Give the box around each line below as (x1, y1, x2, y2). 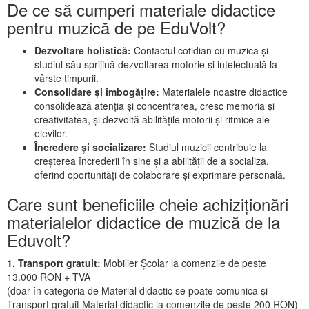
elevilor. (34, 126, 68, 140)
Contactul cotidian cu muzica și (134, 43, 268, 57)
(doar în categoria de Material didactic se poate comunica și (7, 283, 268, 297)
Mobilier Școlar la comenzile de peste (103, 256, 266, 270)
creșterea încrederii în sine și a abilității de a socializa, (34, 154, 269, 168)
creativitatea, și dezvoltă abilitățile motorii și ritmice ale (34, 112, 270, 126)
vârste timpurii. (34, 71, 99, 85)
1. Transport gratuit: (7, 256, 103, 270)
